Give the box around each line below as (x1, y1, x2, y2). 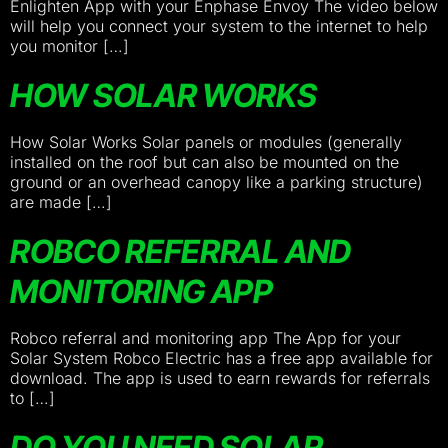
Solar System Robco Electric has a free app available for (10, 348, 433, 368)
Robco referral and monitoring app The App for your (10, 328, 401, 348)
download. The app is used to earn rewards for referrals (10, 368, 430, 388)
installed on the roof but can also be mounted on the (10, 152, 399, 172)
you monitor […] (10, 36, 129, 56)
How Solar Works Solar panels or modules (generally (10, 132, 402, 152)
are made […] (10, 192, 112, 212)
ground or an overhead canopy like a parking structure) (10, 172, 423, 192)
